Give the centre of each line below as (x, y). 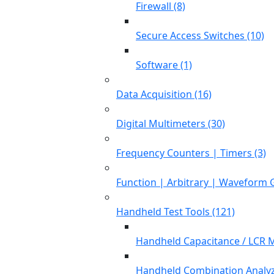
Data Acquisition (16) (164, 94)
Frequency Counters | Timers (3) (191, 153)
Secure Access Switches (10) (200, 35)
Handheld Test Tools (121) (176, 212)
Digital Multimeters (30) (171, 124)
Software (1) (164, 65)
